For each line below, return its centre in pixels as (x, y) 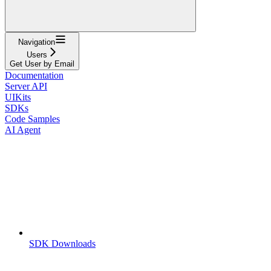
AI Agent (23, 129)
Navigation (37, 42)
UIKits (18, 97)
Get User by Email (42, 64)
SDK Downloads (62, 243)
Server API (26, 86)
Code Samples (32, 119)
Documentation (34, 75)
